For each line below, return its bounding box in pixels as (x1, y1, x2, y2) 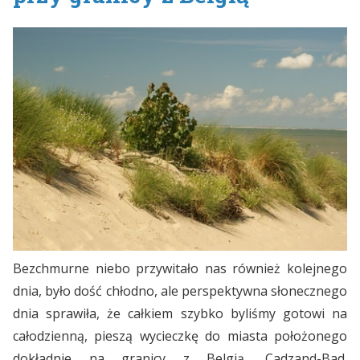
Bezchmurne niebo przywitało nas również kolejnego (13, 260, 347, 278)
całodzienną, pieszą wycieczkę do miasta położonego (13, 327, 347, 346)
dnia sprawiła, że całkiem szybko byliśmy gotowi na (13, 305, 347, 323)
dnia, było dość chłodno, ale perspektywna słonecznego (13, 282, 347, 301)
